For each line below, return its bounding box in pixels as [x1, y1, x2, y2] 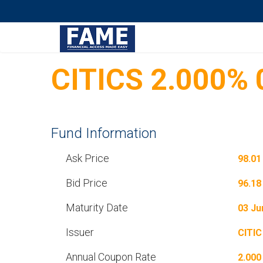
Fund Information [51, 125, 157, 141]
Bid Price [66, 177, 107, 189]
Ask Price [66, 152, 109, 164]
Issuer [66, 226, 94, 238]
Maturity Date [66, 201, 128, 214]
